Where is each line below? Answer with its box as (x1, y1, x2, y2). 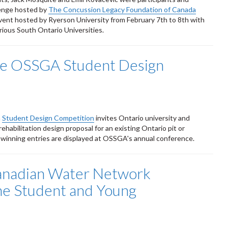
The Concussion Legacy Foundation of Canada (48, 5, 196, 14)
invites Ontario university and (94, 113, 190, 122)
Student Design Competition (2, 113, 94, 122)
